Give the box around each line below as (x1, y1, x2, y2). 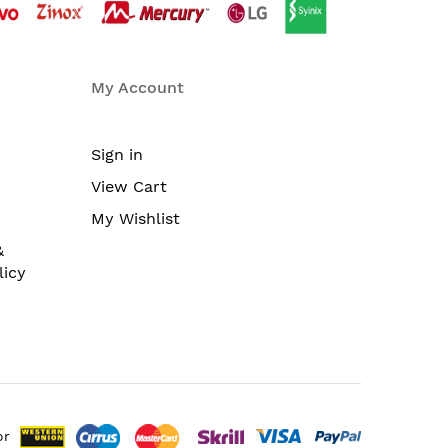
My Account (91, 77, 184, 97)
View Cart (91, 176, 167, 196)
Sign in (91, 144, 143, 164)
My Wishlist (91, 208, 180, 228)
